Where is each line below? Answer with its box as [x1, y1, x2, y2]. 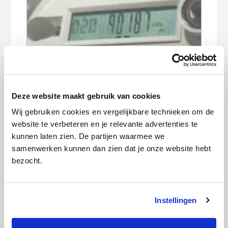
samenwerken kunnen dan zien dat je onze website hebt [12, 144, 211, 153]
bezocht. [12, 156, 42, 165]
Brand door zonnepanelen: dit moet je [34, 201, 187, 212]
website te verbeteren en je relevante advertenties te [12, 120, 198, 129]
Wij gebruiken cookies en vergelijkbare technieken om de [12, 107, 214, 117]
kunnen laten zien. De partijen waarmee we [12, 132, 165, 141]
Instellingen [155, 195, 197, 205]
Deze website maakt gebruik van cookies [12, 91, 161, 100]
